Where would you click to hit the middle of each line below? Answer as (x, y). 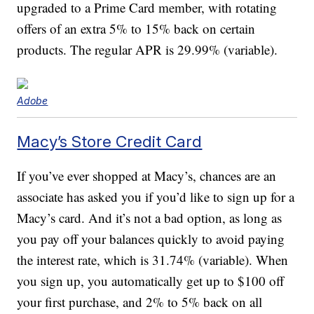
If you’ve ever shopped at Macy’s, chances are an (147, 176)
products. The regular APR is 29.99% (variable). (148, 50)
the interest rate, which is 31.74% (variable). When (153, 260)
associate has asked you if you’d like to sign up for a (156, 197)
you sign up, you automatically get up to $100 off (151, 281)
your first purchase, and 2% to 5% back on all (140, 302)
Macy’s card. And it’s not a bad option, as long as (150, 218)
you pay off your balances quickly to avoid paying (151, 239)
